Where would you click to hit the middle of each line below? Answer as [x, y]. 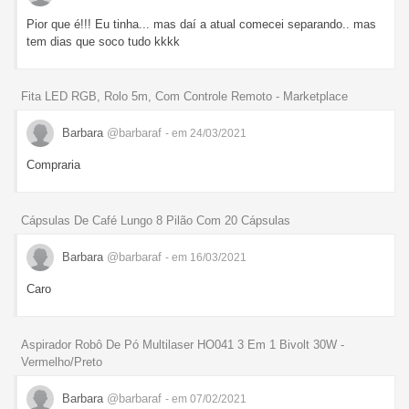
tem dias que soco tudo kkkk [103, 41]
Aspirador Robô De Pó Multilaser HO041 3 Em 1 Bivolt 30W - [183, 345]
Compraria [53, 165]
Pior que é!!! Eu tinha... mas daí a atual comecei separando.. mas [201, 24]
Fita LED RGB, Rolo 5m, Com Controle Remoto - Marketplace [184, 97]
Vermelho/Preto [62, 362]
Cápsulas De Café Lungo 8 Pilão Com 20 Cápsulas [156, 221]
